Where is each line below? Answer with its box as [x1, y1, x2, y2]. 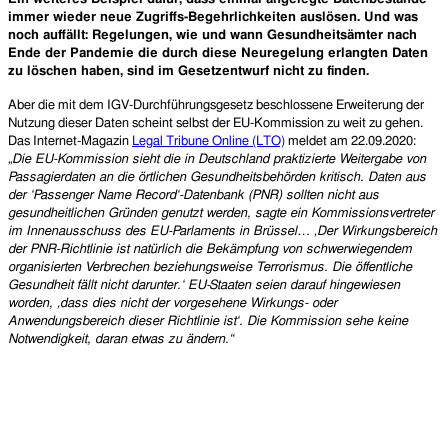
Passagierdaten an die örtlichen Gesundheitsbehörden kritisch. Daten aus [8, 170, 426, 184]
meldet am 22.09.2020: [285, 134, 416, 148]
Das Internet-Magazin [8, 134, 132, 148]
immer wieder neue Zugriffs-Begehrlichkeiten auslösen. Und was [8, 10, 418, 24]
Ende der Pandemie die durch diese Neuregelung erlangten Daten [8, 46, 428, 60]
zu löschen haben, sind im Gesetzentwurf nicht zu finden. [8, 64, 369, 78]
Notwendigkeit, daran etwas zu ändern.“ [8, 332, 233, 346]
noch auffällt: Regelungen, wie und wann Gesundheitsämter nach [8, 28, 417, 42]
